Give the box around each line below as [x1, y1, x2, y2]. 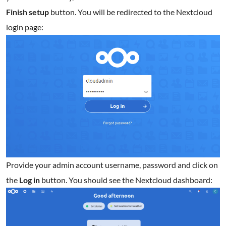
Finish [6, 7, 27, 17]
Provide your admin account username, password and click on [6, 160, 218, 170]
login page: [6, 22, 43, 32]
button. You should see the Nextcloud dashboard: [40, 175, 212, 185]
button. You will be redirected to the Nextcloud [49, 7, 212, 17]
